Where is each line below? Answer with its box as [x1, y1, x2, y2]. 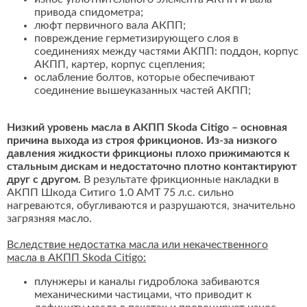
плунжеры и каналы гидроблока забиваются [34, 276, 260, 288]
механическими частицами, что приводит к [34, 289, 251, 301]
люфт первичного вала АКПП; [34, 20, 186, 32]
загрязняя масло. [7, 213, 92, 225]
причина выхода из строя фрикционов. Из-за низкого [7, 135, 277, 147]
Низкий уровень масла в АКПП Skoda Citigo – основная [7, 122, 287, 134]
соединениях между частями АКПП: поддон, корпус [34, 46, 299, 58]
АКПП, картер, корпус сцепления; [34, 59, 205, 71]
